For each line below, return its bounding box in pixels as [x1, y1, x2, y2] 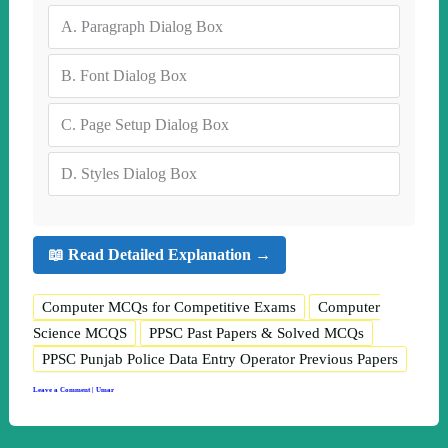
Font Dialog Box [79, 66, 187, 84]
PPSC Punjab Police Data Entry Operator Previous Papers [41, 350, 398, 367]
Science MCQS [32, 324, 127, 341]
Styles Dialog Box [80, 164, 197, 182]
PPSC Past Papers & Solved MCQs [148, 324, 364, 341]
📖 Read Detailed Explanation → [47, 246, 271, 264]
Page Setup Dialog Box [79, 115, 229, 133]
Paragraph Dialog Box [80, 17, 223, 35]
